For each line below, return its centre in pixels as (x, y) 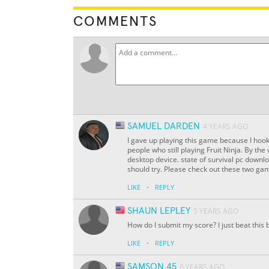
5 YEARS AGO (216, 211)
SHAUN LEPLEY (159, 211)
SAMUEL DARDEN (164, 126)
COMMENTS (115, 22)
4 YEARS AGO (225, 127)
